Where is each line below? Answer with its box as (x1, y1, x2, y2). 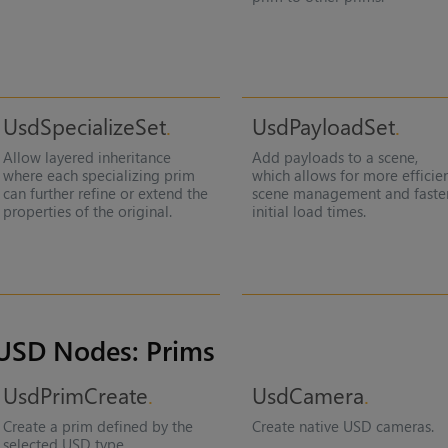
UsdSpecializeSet (2, 111, 166, 142)
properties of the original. (2, 201, 172, 222)
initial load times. (252, 201, 367, 222)
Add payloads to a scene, (252, 147, 419, 168)
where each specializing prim (2, 165, 195, 186)
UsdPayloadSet (252, 111, 396, 142)
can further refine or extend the (2, 183, 208, 204)
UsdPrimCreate (2, 380, 148, 411)
